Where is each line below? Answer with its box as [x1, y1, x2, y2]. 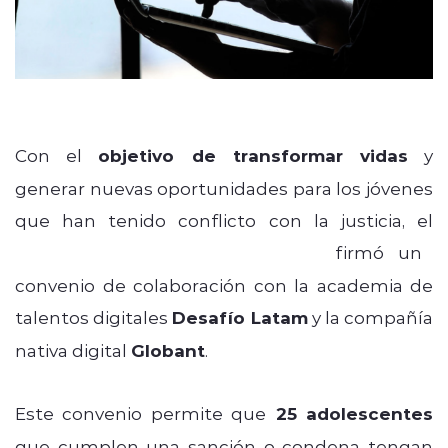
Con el [15, 143, 99, 166]
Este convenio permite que [15, 401, 267, 424]
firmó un [320, 240, 423, 263]
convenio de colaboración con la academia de [15, 273, 433, 296]
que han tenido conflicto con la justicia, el [15, 208, 433, 231]
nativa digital [15, 338, 131, 361]
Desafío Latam [172, 305, 308, 329]
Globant [131, 338, 205, 362]
